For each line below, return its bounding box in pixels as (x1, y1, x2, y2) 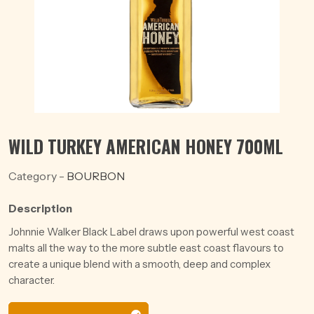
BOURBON (67, 169, 125, 183)
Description (8, 202, 72, 215)
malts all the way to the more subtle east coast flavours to (8, 241, 284, 254)
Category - (8, 169, 67, 183)
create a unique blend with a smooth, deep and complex (8, 257, 271, 271)
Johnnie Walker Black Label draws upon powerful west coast (8, 225, 294, 238)
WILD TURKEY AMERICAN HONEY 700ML (8, 133, 283, 159)
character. (8, 273, 55, 287)
